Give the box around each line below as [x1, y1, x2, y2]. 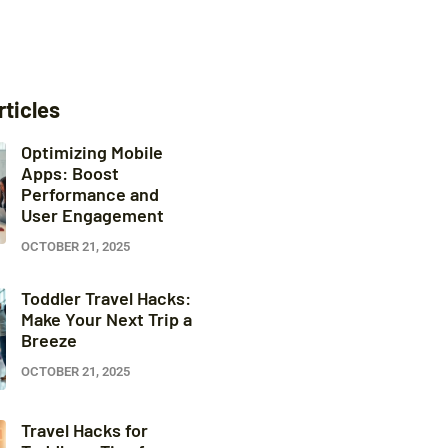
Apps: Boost [20, 162, 119, 184]
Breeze [20, 329, 77, 351]
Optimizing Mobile [20, 141, 163, 163]
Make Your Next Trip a [20, 308, 192, 330]
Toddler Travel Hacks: [20, 287, 191, 309]
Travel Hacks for [20, 418, 148, 441]
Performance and [20, 183, 159, 205]
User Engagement [20, 204, 164, 226]
